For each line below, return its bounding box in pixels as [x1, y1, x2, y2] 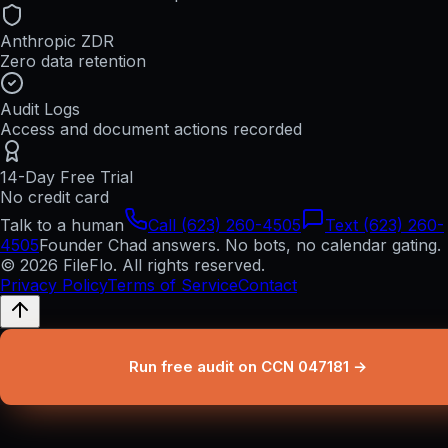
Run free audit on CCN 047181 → [129, 356, 367, 376]
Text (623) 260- [325, 214, 444, 235]
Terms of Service [107, 274, 238, 295]
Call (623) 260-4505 [148, 214, 301, 235]
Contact [238, 274, 297, 295]
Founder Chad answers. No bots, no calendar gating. [39, 234, 441, 255]
